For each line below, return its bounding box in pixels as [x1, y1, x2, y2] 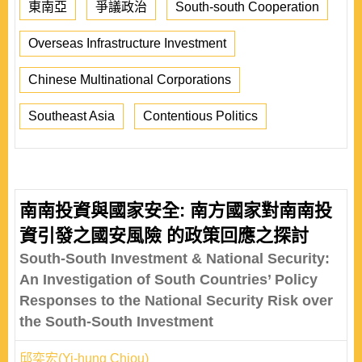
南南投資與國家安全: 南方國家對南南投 [19, 200, 332, 221]
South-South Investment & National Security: [19, 250, 330, 267]
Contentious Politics [143, 109, 258, 123]
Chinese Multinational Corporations [28, 73, 231, 86]
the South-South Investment [19, 314, 213, 330]
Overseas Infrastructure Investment [28, 36, 226, 50]
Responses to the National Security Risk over [19, 293, 333, 309]
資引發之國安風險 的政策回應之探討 [19, 225, 309, 246]
